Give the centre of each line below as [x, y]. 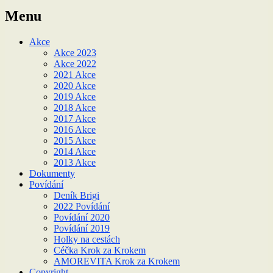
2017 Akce [75, 118]
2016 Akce [75, 129]
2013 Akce [75, 162]
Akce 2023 [75, 52]
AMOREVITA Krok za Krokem [117, 261]
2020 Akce [75, 85]
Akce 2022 [75, 63]
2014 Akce [75, 151]
